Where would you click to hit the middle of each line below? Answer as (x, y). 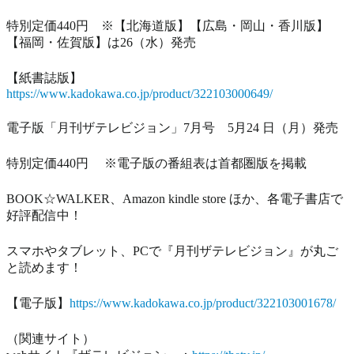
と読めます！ (44, 267)
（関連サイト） (51, 338)
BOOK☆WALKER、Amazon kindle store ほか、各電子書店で (175, 198)
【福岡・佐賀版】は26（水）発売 (101, 42)
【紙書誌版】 (44, 77)
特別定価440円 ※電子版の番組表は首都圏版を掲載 (156, 163)
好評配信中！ (44, 215)
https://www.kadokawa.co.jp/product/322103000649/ (139, 93)
